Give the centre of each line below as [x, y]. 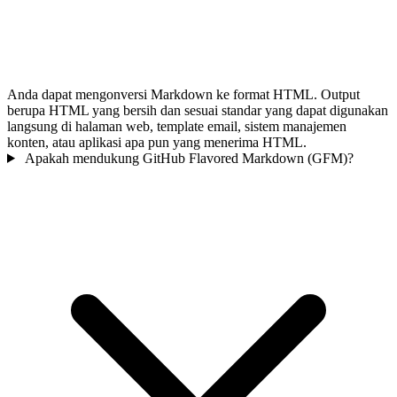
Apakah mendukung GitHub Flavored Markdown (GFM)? [189, 158]
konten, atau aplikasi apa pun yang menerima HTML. [157, 142]
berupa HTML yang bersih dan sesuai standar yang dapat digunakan [198, 110]
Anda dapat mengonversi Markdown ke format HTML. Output [183, 94]
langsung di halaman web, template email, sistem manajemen [177, 126]
